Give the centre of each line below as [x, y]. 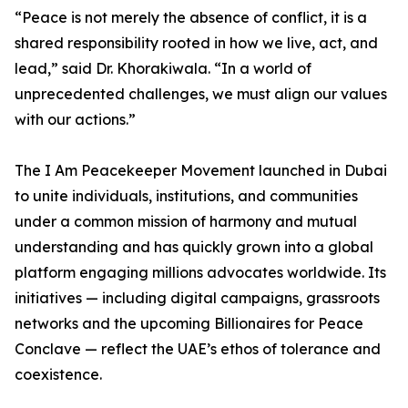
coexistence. [58, 374]
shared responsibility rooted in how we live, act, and [196, 43]
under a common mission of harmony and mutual [186, 221]
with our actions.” [75, 119]
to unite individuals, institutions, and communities [186, 196]
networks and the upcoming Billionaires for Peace [189, 323]
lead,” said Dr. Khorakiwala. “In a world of [163, 68]
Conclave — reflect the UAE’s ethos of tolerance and [198, 349]
